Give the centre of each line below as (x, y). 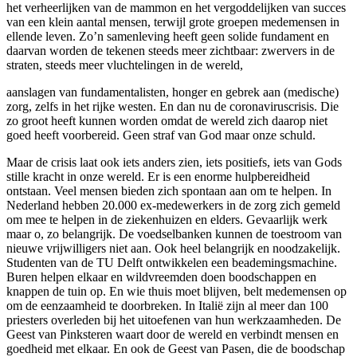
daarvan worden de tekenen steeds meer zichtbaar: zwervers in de (171, 50)
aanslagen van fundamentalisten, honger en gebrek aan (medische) (173, 92)
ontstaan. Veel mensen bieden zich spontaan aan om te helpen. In (169, 190)
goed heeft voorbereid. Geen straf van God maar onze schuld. (161, 135)
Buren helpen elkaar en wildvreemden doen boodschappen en (161, 277)
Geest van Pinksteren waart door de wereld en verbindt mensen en (173, 334)
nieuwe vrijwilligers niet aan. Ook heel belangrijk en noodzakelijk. (173, 248)
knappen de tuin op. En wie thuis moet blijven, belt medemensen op (177, 291)
